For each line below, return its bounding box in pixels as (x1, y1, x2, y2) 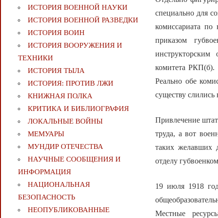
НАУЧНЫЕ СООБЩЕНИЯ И (27, 155, 121, 163)
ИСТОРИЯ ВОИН (27, 29, 85, 37)
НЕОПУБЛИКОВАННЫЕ (27, 206, 109, 214)
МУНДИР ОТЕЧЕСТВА (27, 143, 103, 151)
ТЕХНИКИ (18, 54, 53, 62)
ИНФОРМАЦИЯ (18, 168, 71, 176)
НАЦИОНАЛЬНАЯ (27, 181, 90, 189)
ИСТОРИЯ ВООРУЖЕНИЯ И (27, 41, 122, 50)
